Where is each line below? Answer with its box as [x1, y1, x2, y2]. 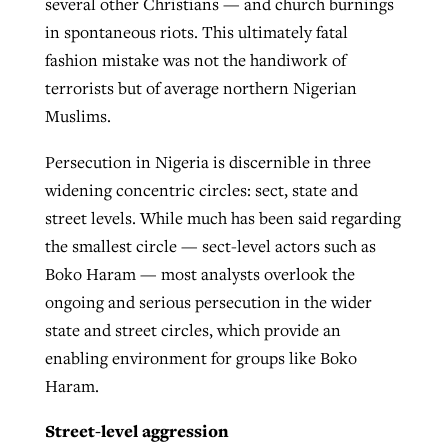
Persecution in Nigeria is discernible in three [44, 150, 371, 173]
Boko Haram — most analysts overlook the [44, 262, 355, 285]
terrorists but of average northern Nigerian [44, 76, 357, 99]
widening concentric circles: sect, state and [44, 178, 358, 201]
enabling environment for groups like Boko [44, 346, 357, 369]
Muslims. [44, 104, 111, 127]
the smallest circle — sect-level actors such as [44, 234, 376, 257]
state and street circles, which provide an [44, 318, 341, 341]
